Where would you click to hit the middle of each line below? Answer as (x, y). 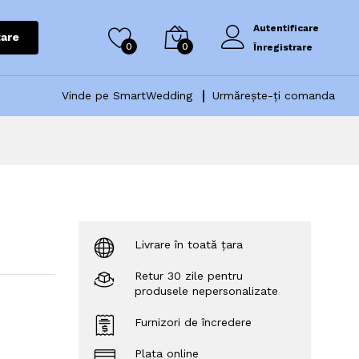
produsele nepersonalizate (206, 290)
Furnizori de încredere (193, 322)
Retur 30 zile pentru (189, 275)
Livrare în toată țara (189, 244)
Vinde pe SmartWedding (127, 96)
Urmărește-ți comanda (274, 96)
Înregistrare (283, 47)
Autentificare (286, 28)
